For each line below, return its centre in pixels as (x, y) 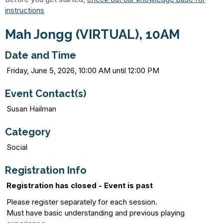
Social (17, 147)
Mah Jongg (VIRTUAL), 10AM (92, 34)
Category (28, 132)
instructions (25, 10)
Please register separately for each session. (82, 202)
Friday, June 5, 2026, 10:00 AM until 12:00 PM (83, 70)
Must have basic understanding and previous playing (96, 213)
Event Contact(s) (46, 93)
